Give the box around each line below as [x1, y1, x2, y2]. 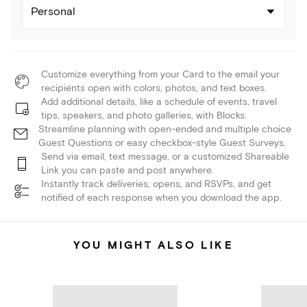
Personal [31, 5, 75, 19]
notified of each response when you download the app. [41, 192, 282, 204]
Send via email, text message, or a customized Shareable [41, 151, 289, 163]
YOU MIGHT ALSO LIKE [73, 238, 234, 253]
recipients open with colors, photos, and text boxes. [41, 82, 267, 95]
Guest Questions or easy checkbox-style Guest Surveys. [38, 137, 286, 149]
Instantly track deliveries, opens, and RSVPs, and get [41, 178, 271, 191]
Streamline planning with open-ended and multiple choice [38, 123, 291, 136]
